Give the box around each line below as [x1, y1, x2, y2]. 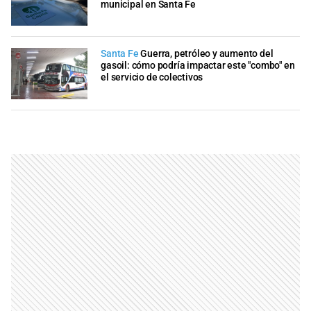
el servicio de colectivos [101, 72, 203, 84]
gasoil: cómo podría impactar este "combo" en [101, 60, 295, 72]
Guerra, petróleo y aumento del [140, 48, 274, 60]
